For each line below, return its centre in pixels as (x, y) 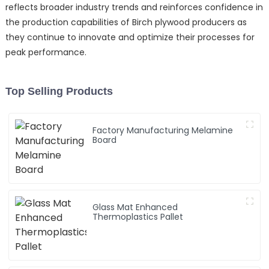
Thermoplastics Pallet (138, 216)
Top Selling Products (59, 91)
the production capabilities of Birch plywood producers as (126, 22)
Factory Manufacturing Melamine (163, 130)
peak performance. (46, 52)
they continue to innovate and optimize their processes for (130, 37)
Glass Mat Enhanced (135, 207)
